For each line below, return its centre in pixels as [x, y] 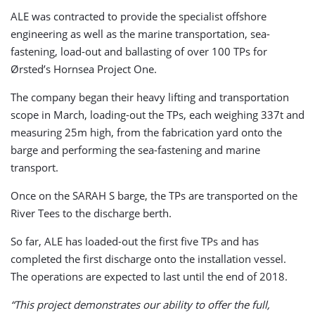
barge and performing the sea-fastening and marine [135, 149]
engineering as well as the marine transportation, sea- [140, 33]
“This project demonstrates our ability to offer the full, [140, 304]
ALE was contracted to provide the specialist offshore [139, 16]
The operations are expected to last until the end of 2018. [149, 276]
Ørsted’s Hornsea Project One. [84, 69]
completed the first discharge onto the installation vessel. [148, 258]
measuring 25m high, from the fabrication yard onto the [146, 132]
